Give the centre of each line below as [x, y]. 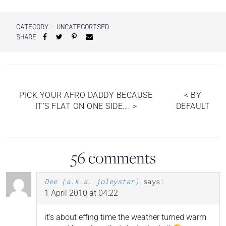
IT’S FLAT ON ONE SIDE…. [84, 106]
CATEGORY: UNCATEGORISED [63, 26]
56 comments [113, 157]
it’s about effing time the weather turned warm [125, 217]
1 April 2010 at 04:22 [81, 193]
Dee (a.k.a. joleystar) [92, 181]
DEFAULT [193, 106]
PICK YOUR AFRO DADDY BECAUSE [86, 95]
